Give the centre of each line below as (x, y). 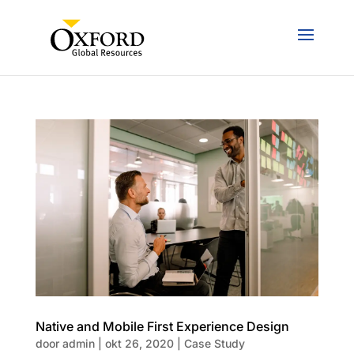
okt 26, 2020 (139, 343)
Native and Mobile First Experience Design (162, 326)
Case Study (214, 343)
